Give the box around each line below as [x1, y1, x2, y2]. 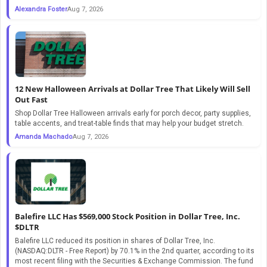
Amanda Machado [15, 132, 73, 141]
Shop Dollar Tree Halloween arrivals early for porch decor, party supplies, [15, 108, 251, 117]
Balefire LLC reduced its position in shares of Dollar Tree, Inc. [15, 236, 215, 245]
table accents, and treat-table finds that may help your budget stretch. [15, 119, 244, 128]
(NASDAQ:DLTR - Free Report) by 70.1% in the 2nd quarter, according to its [15, 246, 254, 255]
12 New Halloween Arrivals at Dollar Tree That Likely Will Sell [15, 83, 250, 94]
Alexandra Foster [15, 5, 67, 13]
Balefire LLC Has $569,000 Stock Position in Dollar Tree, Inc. [15, 210, 240, 222]
